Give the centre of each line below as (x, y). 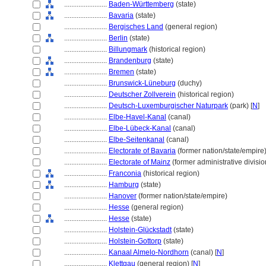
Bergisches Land (136, 27)
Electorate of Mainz (140, 162)
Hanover (123, 196)
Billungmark (128, 49)
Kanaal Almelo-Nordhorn (149, 252)
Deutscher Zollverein (142, 94)
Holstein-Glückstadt (140, 230)
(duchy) (189, 83)
